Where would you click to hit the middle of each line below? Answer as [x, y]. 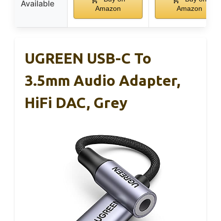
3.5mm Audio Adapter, [103, 81]
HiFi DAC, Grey [76, 103]
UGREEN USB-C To [88, 58]
